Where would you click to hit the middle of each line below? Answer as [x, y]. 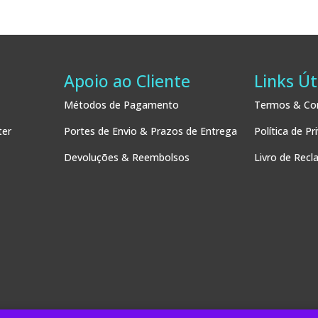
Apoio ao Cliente [127, 81]
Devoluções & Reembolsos [126, 157]
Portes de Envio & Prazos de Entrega [150, 131]
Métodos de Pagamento [121, 104]
